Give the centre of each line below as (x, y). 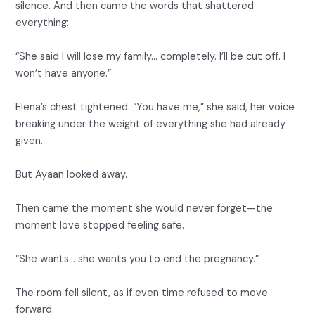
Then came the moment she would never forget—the (144, 209)
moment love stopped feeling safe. (100, 226)
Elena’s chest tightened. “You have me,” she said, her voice (155, 108)
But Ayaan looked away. (72, 175)
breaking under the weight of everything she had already (151, 124)
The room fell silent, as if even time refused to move (142, 293)
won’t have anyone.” (64, 74)
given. (30, 141)
